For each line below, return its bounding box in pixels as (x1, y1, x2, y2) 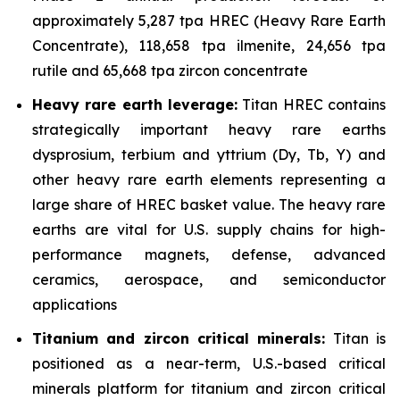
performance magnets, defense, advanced (32, 246, 386, 263)
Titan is (325, 329, 387, 347)
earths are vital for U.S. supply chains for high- (32, 221, 386, 238)
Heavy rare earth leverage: (32, 96, 237, 113)
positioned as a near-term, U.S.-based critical (32, 354, 386, 372)
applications (32, 296, 117, 313)
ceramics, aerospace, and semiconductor (32, 271, 386, 288)
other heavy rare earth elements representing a (32, 171, 386, 188)
